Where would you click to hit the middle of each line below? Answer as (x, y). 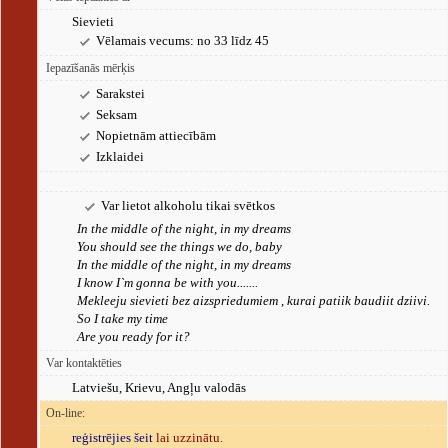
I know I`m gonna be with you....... (167, 282)
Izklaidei (120, 156)
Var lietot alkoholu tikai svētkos (188, 205)
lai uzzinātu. (188, 437)
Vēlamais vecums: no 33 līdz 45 (182, 40)
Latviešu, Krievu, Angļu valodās (159, 387)
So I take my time (122, 318)
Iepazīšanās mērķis (90, 68)
